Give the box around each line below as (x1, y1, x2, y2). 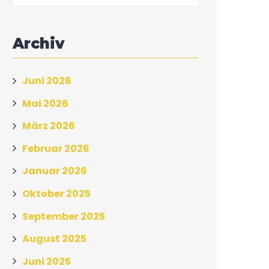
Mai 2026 (22, 96, 68, 110)
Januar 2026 (22, 164, 87, 178)
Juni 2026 (22, 73, 71, 88)
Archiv (13, 35, 64, 52)
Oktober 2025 (22, 186, 91, 201)
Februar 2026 (22, 141, 89, 156)
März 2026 (22, 118, 75, 133)
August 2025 (22, 231, 86, 246)
